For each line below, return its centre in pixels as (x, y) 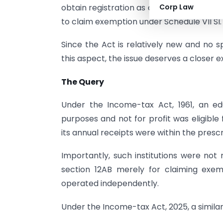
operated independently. (110, 184)
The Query (83, 82)
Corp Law (176, 7)
